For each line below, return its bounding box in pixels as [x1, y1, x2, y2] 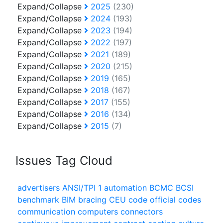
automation [104, 183, 147, 193]
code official [128, 195, 176, 205]
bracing [78, 195, 107, 205]
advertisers [17, 183, 60, 193]
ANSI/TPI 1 [62, 183, 102, 193]
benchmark [17, 195, 59, 205]
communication [17, 207, 75, 217]
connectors [120, 207, 163, 217]
